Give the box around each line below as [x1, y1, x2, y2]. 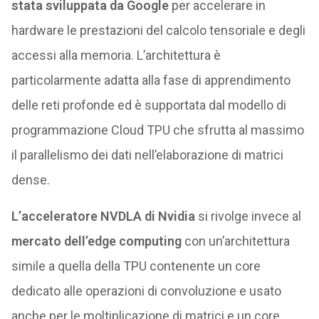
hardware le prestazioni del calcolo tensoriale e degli [11, 23, 305, 38]
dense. [11, 172, 50, 187]
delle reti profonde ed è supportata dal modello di [11, 98, 286, 113]
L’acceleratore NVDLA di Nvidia [11, 209, 195, 224]
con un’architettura [181, 234, 290, 249]
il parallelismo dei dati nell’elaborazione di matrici [11, 147, 283, 162]
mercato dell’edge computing [11, 234, 182, 249]
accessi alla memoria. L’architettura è [11, 48, 221, 63]
